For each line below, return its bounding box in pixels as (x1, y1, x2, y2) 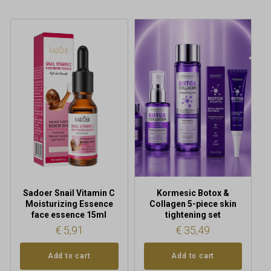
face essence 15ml (31, 210, 107, 220)
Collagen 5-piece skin (149, 199, 237, 209)
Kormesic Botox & (156, 188, 229, 198)
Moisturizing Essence (25, 199, 113, 209)
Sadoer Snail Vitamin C (23, 188, 116, 198)
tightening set (165, 210, 221, 220)
